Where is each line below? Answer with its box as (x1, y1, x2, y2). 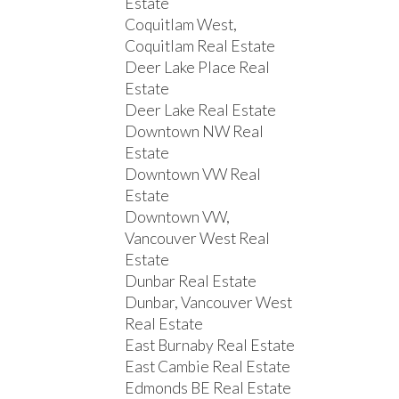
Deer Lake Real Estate (125, 101, 277, 120)
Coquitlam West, (125, 15, 238, 35)
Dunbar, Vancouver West (125, 293, 293, 313)
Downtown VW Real (125, 165, 262, 184)
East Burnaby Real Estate (125, 336, 296, 355)
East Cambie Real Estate (125, 357, 291, 377)
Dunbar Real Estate (125, 272, 257, 291)
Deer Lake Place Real (125, 58, 271, 77)
